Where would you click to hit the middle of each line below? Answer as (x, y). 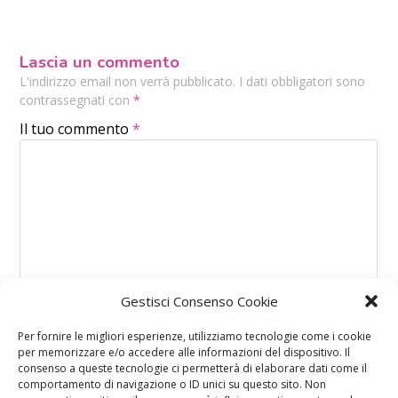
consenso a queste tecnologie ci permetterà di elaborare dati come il (192, 368)
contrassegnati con (77, 99)
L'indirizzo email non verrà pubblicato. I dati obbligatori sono (193, 81)
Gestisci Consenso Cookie (199, 301)
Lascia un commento (100, 62)
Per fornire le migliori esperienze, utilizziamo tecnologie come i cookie (195, 336)
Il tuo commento (76, 128)
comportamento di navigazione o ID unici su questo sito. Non (172, 384)
